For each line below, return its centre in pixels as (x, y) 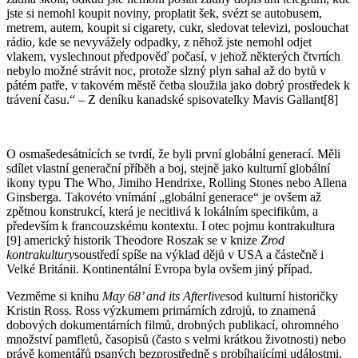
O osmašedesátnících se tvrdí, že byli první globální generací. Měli (173, 153)
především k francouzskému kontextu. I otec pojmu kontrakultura (171, 225)
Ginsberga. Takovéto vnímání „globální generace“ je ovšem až (164, 197)
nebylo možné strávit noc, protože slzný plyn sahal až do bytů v (166, 70)
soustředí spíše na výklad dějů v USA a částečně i (199, 254)
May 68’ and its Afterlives (166, 296)
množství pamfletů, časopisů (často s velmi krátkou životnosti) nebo (176, 339)
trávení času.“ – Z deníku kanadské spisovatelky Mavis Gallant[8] (172, 99)
